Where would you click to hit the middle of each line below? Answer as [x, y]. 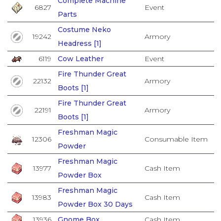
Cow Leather [80, 58]
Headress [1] [79, 43]
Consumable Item [176, 139]
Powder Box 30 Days [95, 204]
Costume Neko [84, 29]
